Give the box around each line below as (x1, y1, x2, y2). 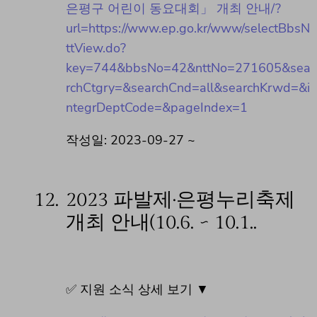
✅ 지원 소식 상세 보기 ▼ (66, 281, 209, 299)
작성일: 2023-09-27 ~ (66, 132, 195, 149)
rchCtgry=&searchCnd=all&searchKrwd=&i (66, 79, 310, 97)
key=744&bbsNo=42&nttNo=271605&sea (66, 59, 311, 77)
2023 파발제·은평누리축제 (66, 188, 295, 212)
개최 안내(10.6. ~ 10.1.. (66, 211, 257, 235)
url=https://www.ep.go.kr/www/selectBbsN (66, 20, 310, 38)
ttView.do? (66, 40, 126, 57)
